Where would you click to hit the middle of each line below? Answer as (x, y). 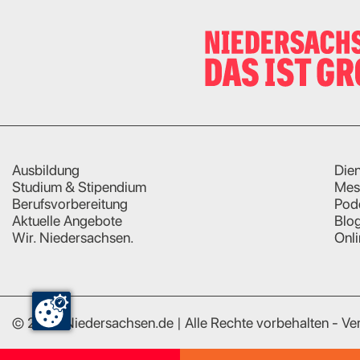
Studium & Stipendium (79, 187)
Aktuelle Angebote (67, 221)
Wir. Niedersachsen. (73, 237)
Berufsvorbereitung (70, 204)
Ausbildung (46, 170)
